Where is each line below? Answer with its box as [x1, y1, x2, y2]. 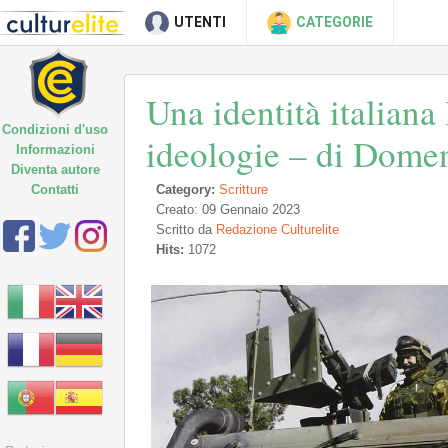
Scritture [219, 182, 268, 197]
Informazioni [15, 142, 95, 157]
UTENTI [174, 14, 226, 30]
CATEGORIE [296, 14, 373, 30]
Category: [156, 182, 215, 197]
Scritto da [156, 222, 216, 237]
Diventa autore [10, 162, 100, 177]
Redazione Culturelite [216, 222, 339, 237]
